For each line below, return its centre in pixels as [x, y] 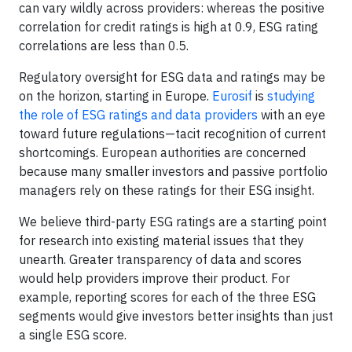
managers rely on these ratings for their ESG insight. [167, 190]
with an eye [291, 115]
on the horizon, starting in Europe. [115, 96]
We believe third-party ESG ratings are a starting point [173, 222]
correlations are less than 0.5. [104, 46]
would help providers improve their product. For [154, 278]
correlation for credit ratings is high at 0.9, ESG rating [169, 27]
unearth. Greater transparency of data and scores [160, 259]
